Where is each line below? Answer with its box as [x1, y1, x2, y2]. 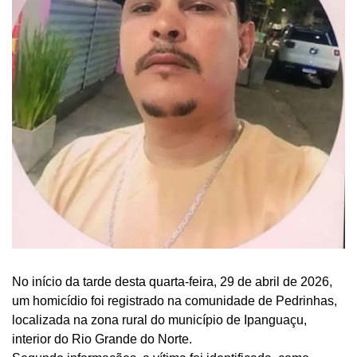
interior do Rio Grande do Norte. [12, 332, 192, 347]
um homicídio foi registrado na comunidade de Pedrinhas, [12, 294, 337, 308]
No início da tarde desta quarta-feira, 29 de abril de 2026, [12, 275, 332, 289]
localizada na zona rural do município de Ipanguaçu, [12, 313, 307, 328]
